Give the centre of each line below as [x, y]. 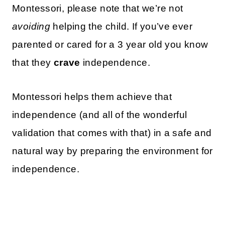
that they [33, 63]
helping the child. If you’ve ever [121, 27]
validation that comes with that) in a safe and [112, 133]
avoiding [31, 27]
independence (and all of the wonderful [100, 115]
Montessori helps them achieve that [92, 97]
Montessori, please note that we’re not [98, 9]
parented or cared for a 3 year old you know [110, 45]
